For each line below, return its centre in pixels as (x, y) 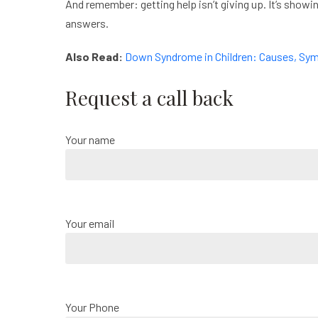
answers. (87, 23)
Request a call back (149, 98)
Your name (90, 139)
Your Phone (92, 307)
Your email (90, 223)
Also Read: (95, 56)
